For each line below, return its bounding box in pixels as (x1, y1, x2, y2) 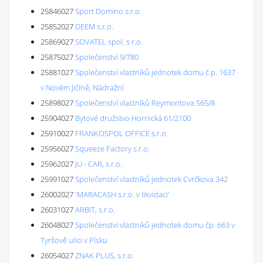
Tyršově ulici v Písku (41, 235, 107, 245)
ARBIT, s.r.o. (75, 204, 115, 215)
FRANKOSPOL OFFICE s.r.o (75, 128, 166, 139)
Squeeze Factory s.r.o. (75, 143, 150, 154)
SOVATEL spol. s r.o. (75, 36, 143, 47)
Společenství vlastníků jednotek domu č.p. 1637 (75, 67, 235, 77)
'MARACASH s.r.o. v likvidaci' (75, 189, 170, 200)
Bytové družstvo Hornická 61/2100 (75, 113, 191, 123)
